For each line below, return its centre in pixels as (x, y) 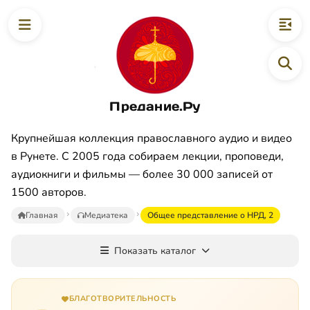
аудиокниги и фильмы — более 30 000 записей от (142, 174)
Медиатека (106, 215)
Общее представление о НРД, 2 (210, 215)
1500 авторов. (49, 192)
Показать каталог (155, 250)
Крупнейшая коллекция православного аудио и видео (152, 138)
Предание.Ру (155, 106)
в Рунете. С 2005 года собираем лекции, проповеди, (147, 156)
